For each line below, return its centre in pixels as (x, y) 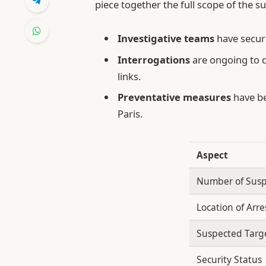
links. (129, 76)
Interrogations (154, 59)
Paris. (130, 113)
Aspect (212, 155)
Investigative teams (166, 39)
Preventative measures (175, 97)
